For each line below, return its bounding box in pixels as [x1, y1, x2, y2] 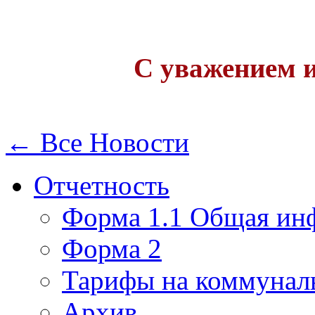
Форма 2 [62, 233, 162, 264]
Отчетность [34, 170, 169, 201]
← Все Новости [6, 127, 189, 158]
